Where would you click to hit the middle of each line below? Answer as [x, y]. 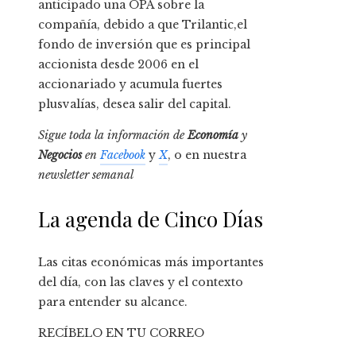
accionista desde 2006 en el [118, 65]
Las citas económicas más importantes [151, 263]
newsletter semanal [86, 175]
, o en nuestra [207, 155]
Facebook [123, 155]
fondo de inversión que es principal [144, 45]
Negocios [60, 155]
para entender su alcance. [113, 302]
